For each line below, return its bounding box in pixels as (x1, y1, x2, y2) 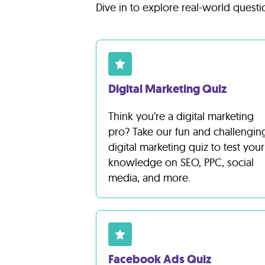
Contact (12, 118, 48, 132)
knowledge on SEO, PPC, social (108, 156, 254, 169)
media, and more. (108, 171, 190, 185)
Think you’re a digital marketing (108, 109, 254, 123)
